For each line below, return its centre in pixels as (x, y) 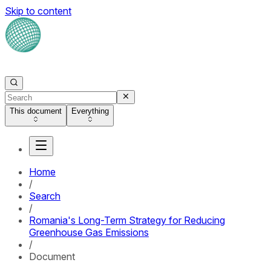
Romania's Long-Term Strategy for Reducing (127, 220)
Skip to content (38, 11)
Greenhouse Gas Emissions (89, 232)
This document (36, 111)
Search (45, 196)
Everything (90, 111)
